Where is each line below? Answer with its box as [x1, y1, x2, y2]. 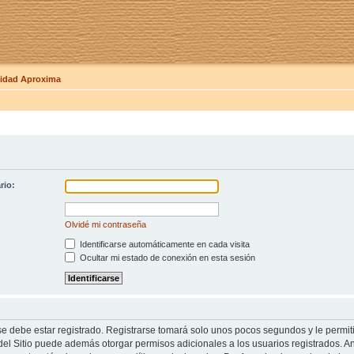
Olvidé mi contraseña [64, 220, 146, 230]
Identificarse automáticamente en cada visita [77, 239, 250, 250]
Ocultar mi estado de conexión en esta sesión [77, 253, 255, 263]
